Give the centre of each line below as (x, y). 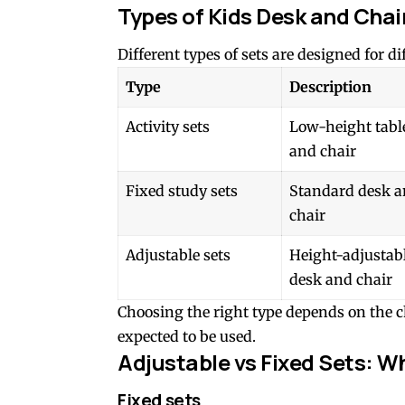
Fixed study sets (182, 191)
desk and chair (341, 280)
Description (330, 87)
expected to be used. (187, 337)
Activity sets (168, 127)
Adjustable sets (178, 255)
